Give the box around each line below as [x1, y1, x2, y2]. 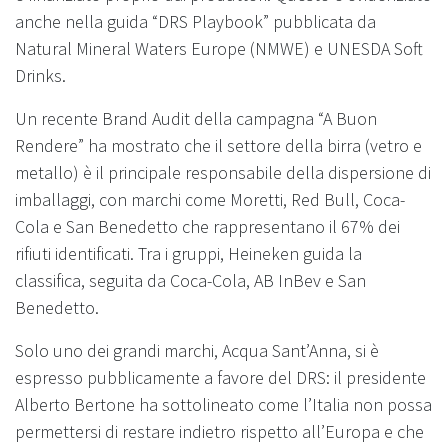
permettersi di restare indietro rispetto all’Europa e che [15, 419, 424, 443]
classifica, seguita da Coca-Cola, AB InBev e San [15, 268, 366, 292]
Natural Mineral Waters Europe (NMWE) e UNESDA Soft [15, 36, 423, 60]
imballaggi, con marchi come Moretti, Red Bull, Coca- [15, 187, 405, 211]
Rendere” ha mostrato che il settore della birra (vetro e [15, 133, 422, 157]
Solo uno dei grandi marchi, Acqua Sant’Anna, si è [15, 338, 379, 362]
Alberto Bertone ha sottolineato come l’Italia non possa [15, 392, 432, 416]
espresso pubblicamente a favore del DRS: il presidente [15, 365, 426, 389]
